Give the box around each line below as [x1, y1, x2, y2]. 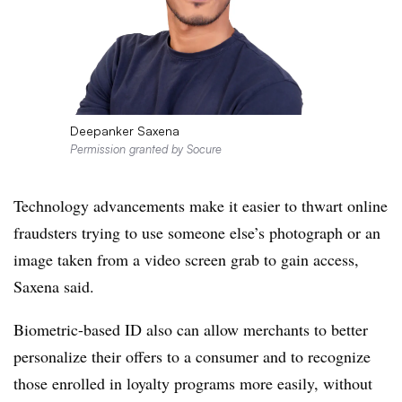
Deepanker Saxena [69, 123, 179, 139]
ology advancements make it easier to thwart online [52, 195, 388, 217]
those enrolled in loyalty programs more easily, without [13, 372, 372, 395]
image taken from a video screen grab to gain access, [13, 249, 359, 271]
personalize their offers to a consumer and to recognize [13, 345, 371, 368]
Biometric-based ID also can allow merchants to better [13, 319, 368, 341]
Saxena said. [13, 275, 94, 298]
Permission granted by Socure [69, 142, 222, 157]
